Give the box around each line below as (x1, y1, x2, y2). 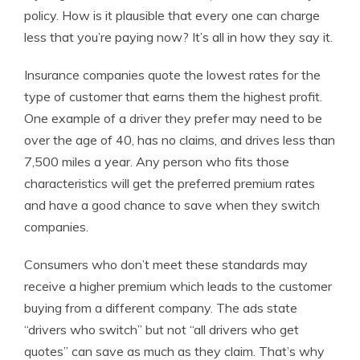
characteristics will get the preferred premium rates (24, 175, 315, 191)
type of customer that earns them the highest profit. (24, 88, 322, 104)
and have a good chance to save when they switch (24, 197, 320, 213)
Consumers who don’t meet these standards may (24, 256, 308, 272)
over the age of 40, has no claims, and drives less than (24, 132, 335, 148)
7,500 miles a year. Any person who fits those (24, 153, 289, 170)
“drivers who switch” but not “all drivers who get (24, 321, 299, 337)
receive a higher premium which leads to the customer (24, 278, 332, 294)
